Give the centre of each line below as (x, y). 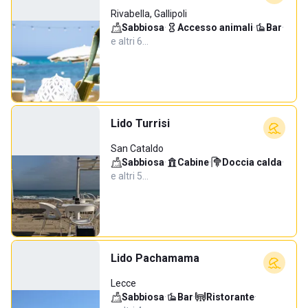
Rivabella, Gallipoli (149, 14)
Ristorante (230, 297)
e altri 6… (130, 41)
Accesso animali (215, 27)
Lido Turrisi (140, 123)
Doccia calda (252, 162)
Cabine (193, 162)
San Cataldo (137, 148)
